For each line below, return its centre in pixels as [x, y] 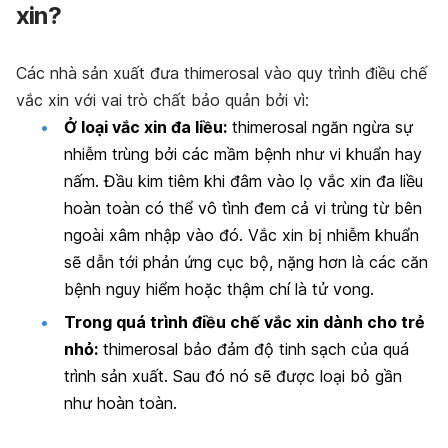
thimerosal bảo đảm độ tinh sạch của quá [253, 349]
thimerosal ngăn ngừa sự [320, 126]
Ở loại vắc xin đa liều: [145, 126]
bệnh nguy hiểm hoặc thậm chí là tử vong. [219, 288]
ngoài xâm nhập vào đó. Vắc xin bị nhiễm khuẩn [241, 234]
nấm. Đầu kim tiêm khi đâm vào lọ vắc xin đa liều [243, 180]
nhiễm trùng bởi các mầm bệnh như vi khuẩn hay [243, 153]
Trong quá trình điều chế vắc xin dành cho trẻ [244, 322]
